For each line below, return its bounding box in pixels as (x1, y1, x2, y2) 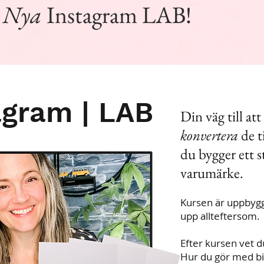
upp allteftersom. (180, 209, 260, 223)
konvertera (180, 126, 241, 145)
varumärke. (180, 163, 243, 183)
